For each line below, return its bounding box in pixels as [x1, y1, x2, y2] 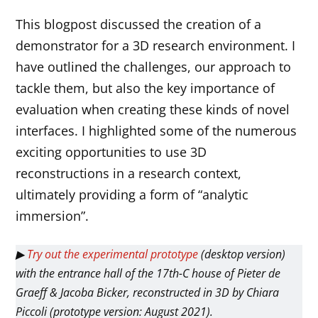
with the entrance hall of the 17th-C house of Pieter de [16, 265, 281, 282]
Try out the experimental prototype [27, 246, 199, 263]
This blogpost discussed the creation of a [16, 15, 262, 33]
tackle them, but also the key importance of [16, 79, 275, 97]
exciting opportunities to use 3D [16, 143, 207, 160]
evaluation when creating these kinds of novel [16, 100, 290, 118]
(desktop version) [198, 246, 286, 263]
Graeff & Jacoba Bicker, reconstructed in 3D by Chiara [16, 285, 280, 301]
